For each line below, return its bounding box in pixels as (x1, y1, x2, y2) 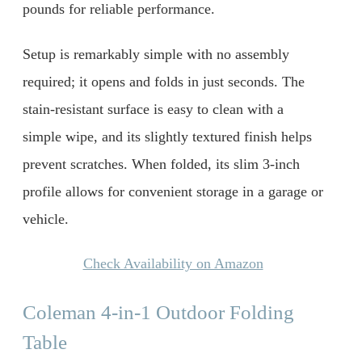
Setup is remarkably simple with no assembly (23, 45, 289, 62)
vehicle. (23, 210, 69, 227)
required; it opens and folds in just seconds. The (23, 73, 305, 90)
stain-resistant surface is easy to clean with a (23, 100, 284, 117)
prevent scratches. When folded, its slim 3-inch (23, 155, 300, 172)
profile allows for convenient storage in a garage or (23, 183, 323, 200)
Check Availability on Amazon (82, 255, 263, 272)
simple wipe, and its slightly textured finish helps (23, 128, 312, 145)
